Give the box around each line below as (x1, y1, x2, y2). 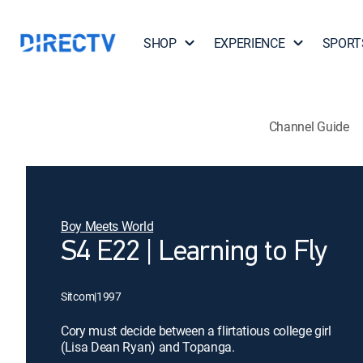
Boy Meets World (61, 217, 154, 235)
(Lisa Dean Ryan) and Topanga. (61, 338, 235, 356)
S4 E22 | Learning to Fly (61, 238, 327, 267)
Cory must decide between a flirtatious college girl (61, 322, 331, 340)
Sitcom (61, 288, 95, 304)
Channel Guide (268, 117, 349, 135)
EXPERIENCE (213, 34, 285, 52)
